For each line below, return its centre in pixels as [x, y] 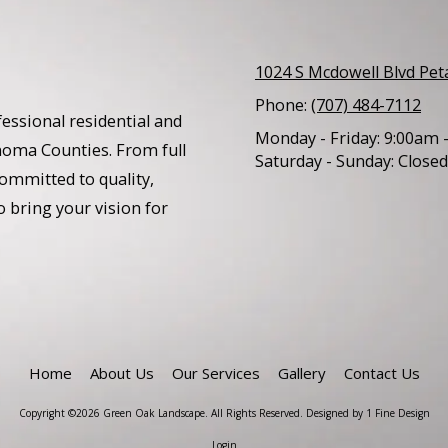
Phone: [283, 104]
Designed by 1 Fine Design [367, 412]
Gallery [301, 372]
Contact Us [381, 372]
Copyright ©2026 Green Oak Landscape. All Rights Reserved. [162, 412]
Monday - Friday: [317, 137]
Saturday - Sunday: [324, 160]
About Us [121, 372]
